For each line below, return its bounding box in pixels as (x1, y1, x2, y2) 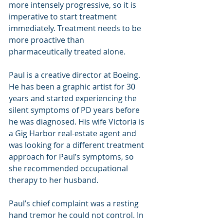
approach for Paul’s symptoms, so (9, 151, 136, 162)
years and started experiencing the (9, 92, 139, 104)
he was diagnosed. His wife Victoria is (9, 116, 146, 127)
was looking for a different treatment (9, 139, 146, 150)
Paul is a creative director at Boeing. (9, 69, 142, 80)
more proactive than (9, 34, 86, 45)
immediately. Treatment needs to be (9, 22, 143, 34)
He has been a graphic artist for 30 (9, 81, 137, 92)
